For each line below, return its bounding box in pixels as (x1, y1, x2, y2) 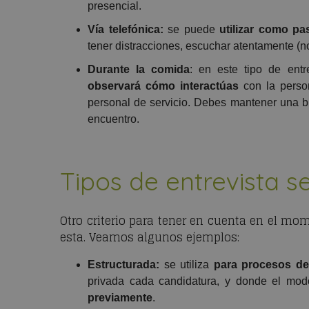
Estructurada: (88, 259, 159, 271)
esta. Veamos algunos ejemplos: (60, 228, 239, 248)
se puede (163, 23, 220, 36)
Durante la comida (88, 63, 190, 76)
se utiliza (159, 259, 214, 271)
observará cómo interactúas (88, 80, 239, 92)
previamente (88, 292, 152, 304)
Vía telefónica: (88, 23, 163, 36)
